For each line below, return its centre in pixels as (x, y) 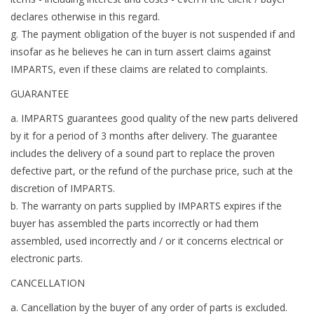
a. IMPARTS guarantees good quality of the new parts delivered (154, 118)
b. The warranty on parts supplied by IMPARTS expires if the (146, 206)
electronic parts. (47, 259)
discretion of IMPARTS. (63, 189)
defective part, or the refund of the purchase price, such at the (152, 171)
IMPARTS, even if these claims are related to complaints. (139, 69)
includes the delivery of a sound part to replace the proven (143, 153)
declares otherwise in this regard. (85, 17)
